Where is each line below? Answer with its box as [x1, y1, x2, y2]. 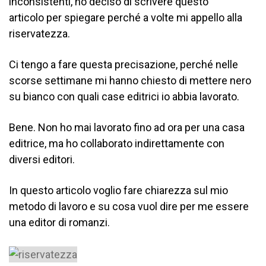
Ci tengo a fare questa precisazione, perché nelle [9, 58, 238, 71]
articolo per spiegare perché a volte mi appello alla [9, 11, 242, 24]
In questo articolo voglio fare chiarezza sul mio [9, 184, 228, 197]
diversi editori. [9, 153, 75, 166]
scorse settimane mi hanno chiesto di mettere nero [9, 74, 251, 87]
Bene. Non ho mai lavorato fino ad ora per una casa [9, 121, 245, 134]
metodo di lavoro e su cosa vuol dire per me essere [9, 200, 249, 213]
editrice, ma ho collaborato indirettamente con [9, 137, 224, 150]
